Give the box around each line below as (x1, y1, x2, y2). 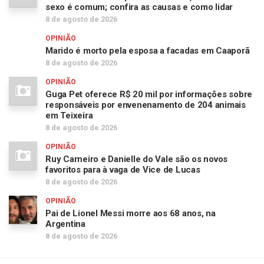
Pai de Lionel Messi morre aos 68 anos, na (45, 207, 216, 219)
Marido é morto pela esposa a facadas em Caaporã (45, 45, 250, 56)
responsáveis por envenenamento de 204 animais (45, 99, 246, 110)
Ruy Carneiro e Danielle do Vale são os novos (45, 153, 227, 164)
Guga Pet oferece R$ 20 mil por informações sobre (45, 88, 252, 100)
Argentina (45, 218, 85, 229)
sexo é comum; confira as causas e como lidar (45, 1, 233, 12)
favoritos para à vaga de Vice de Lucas (45, 164, 200, 175)
